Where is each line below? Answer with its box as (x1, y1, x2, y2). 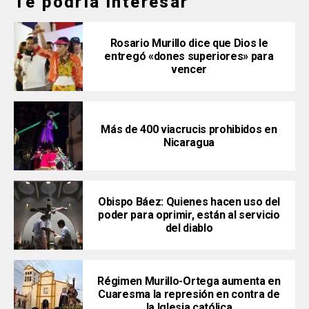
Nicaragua (163, 135, 215, 149)
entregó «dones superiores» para (104, 50, 274, 63)
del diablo (165, 221, 213, 235)
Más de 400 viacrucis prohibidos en (101, 122, 277, 136)
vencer (170, 63, 208, 77)
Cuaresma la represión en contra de (98, 288, 280, 301)
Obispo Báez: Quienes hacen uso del (97, 195, 281, 209)
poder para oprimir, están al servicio (98, 208, 280, 222)
